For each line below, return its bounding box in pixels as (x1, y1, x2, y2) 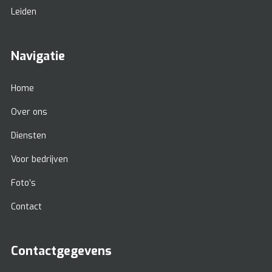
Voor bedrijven (11, 154, 68, 166)
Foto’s (11, 177, 36, 189)
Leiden (11, 6, 36, 18)
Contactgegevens (11, 243, 112, 260)
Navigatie (11, 48, 65, 65)
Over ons (11, 106, 47, 118)
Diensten (11, 130, 46, 142)
